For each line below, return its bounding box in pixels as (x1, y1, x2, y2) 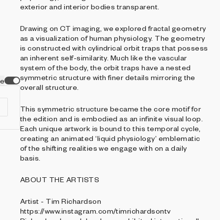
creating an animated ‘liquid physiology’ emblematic (20, 134, 200, 142)
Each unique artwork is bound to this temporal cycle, (20, 124, 201, 133)
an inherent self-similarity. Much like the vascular (20, 53, 187, 62)
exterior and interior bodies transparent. (20, 2, 160, 11)
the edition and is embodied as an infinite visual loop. (20, 114, 203, 123)
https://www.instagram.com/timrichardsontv (20, 206, 171, 215)
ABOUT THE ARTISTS (20, 175, 100, 184)
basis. (20, 153, 41, 162)
